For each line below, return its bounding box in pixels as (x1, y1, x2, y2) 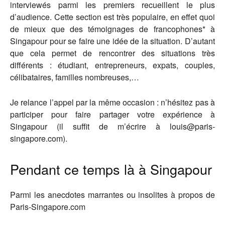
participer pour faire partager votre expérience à (10, 108, 215, 120)
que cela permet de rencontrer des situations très (10, 47, 215, 59)
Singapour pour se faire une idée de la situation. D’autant (10, 35, 215, 47)
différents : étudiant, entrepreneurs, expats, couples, (10, 59, 215, 71)
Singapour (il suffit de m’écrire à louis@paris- (10, 120, 215, 132)
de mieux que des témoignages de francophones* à (10, 23, 215, 35)
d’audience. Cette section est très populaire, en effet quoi (10, 11, 215, 23)
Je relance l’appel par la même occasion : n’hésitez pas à (10, 96, 215, 108)
